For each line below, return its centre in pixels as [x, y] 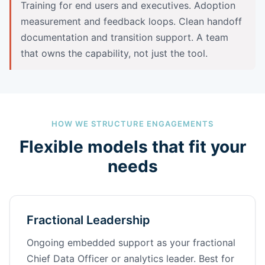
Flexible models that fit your [132, 146]
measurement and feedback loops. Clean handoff [131, 21]
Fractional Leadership [88, 220]
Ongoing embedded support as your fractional [131, 242]
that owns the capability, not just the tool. [114, 53]
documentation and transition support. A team [125, 37]
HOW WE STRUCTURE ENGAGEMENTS [132, 123]
